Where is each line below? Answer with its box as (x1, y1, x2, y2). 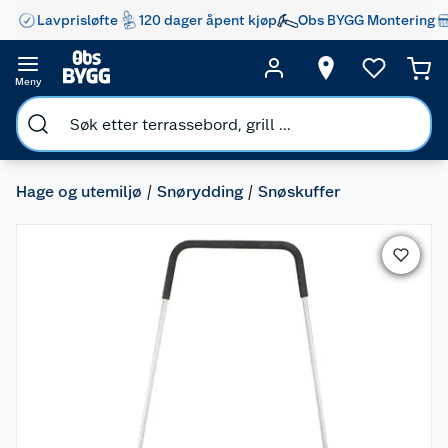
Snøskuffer (258, 182, 340, 201)
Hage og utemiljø (16, 182, 142, 201)
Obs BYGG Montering (298, 11, 435, 28)
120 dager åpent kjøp (139, 11, 277, 28)
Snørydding (157, 182, 243, 201)
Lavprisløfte (37, 11, 118, 28)
